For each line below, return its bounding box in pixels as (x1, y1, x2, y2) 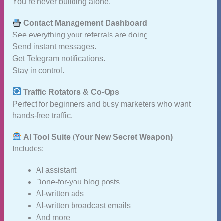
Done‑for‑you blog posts (36, 178, 120, 186)
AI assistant (36, 166, 76, 174)
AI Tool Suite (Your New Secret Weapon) (23, 132, 173, 141)
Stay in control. (12, 66, 64, 75)
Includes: (12, 144, 44, 153)
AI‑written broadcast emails (36, 201, 131, 210)
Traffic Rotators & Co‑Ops (23, 87, 119, 96)
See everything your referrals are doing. (12, 31, 150, 39)
